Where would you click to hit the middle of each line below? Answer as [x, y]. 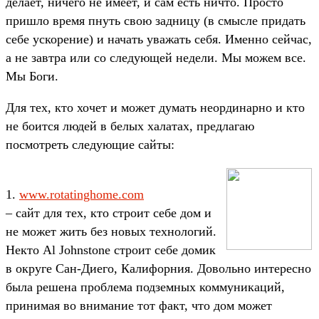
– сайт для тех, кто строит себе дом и [109, 213]
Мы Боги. [34, 76]
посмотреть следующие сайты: [90, 144]
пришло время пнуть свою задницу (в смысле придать [156, 20]
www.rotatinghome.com [82, 194]
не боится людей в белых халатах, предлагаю [130, 126]
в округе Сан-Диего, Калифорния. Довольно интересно [158, 268]
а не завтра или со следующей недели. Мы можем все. [156, 57]
